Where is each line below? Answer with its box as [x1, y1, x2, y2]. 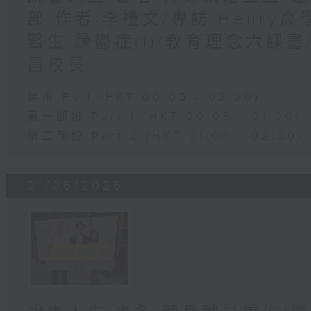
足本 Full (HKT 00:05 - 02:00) [27, 90, 262, 104]
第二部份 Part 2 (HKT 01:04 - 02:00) [27, 129, 305, 143]
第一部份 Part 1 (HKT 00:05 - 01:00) [27, 110, 303, 124]
